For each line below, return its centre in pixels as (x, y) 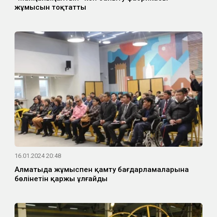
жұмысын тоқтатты (50, 8)
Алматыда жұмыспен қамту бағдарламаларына (102, 170)
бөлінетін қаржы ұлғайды (61, 179)
